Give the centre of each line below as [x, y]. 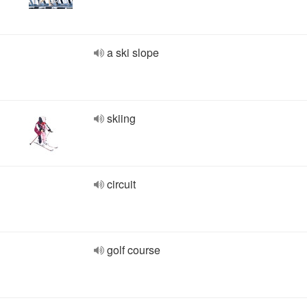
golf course [134, 250]
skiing [121, 118]
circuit [121, 184]
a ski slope [133, 52]
